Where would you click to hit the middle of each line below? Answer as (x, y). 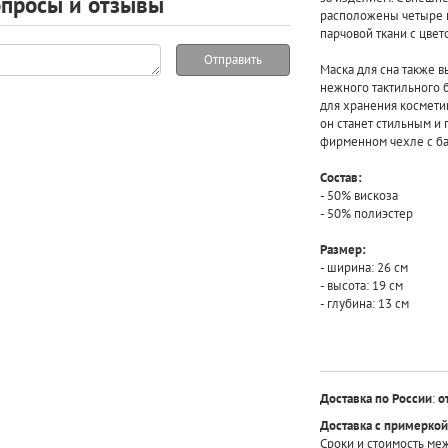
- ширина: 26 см (363, 267)
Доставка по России (375, 398)
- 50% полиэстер (366, 213)
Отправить (232, 59)
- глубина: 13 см (364, 303)
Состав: (340, 177)
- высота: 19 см (361, 285)
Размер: (342, 249)
